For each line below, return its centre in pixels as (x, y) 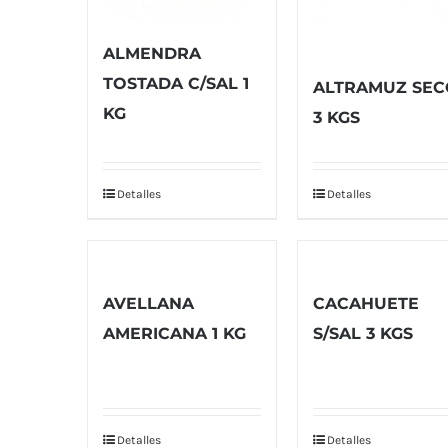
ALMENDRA (152, 53)
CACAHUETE (366, 303)
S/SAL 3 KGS (363, 333)
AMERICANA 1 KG (174, 333)
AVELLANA (148, 303)
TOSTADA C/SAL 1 (176, 83)
